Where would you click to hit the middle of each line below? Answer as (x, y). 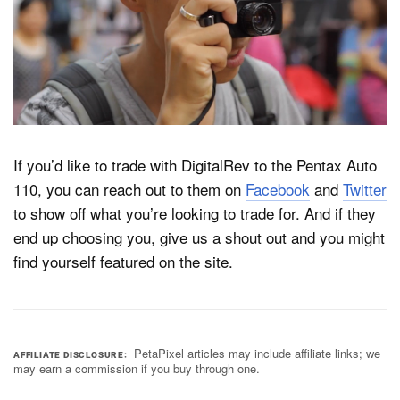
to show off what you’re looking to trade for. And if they (195, 213)
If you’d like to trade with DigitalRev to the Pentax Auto (195, 165)
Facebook (278, 189)
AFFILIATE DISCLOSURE (69, 355)
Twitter (365, 189)
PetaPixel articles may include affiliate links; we (258, 354)
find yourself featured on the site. (123, 262)
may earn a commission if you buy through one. (137, 369)
